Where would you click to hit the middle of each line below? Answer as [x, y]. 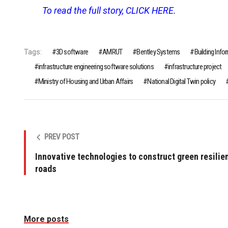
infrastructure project [195, 67]
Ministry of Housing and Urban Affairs [85, 82]
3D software [72, 52]
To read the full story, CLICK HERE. [109, 11]
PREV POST [62, 137]
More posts [46, 219]
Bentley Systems [158, 52]
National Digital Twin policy [181, 82]
